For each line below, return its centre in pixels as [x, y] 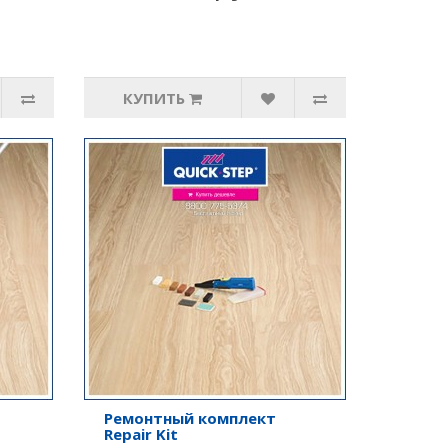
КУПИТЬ [153, 98]
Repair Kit [140, 434]
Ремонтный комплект [189, 418]
